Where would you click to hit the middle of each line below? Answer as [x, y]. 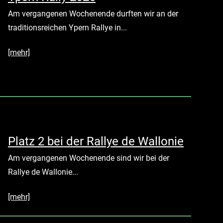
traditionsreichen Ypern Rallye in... [67, 28]
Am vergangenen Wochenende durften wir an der [93, 14]
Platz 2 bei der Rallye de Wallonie [96, 141]
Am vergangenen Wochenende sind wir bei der [89, 158]
